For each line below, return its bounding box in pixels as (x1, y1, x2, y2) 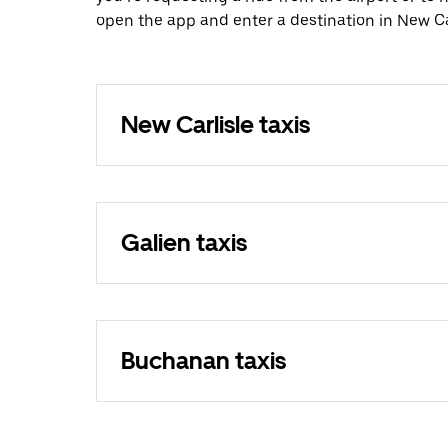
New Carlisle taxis (121, 110, 310, 140)
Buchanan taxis (121, 346, 286, 376)
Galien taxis (121, 228, 247, 258)
